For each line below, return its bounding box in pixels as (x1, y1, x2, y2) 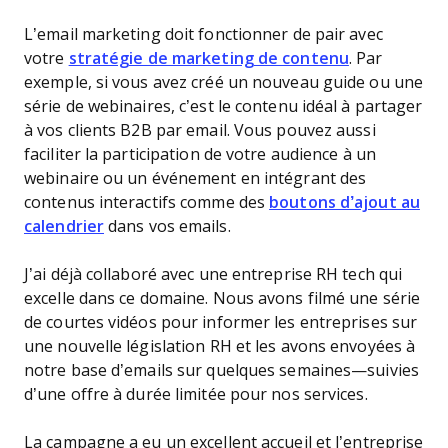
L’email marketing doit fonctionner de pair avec (24, 26, 383, 43)
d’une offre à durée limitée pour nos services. (24, 386, 372, 403)
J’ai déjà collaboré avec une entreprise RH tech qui (24, 266, 403, 283)
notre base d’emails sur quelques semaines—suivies (24, 362, 419, 379)
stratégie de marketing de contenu (68, 50, 349, 67)
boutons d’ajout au (269, 194, 420, 211)
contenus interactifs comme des (24, 194, 270, 211)
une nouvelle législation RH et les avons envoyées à (24, 338, 416, 355)
